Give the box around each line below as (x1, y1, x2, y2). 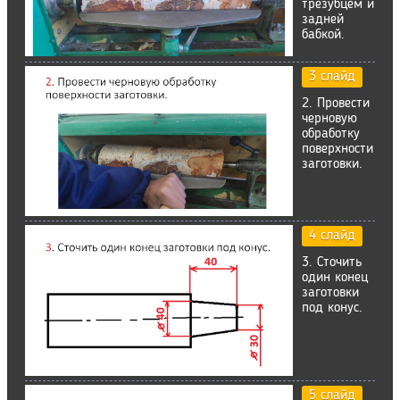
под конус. (302, 301, 362, 316)
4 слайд (309, 229, 355, 244)
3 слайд (309, 69, 355, 84)
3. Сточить (302, 255, 362, 271)
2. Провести (302, 96, 370, 111)
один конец (302, 271, 368, 286)
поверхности (302, 141, 373, 156)
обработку (302, 126, 360, 141)
